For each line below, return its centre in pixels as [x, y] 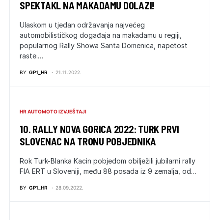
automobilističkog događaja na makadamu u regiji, [101, 35]
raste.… [31, 56]
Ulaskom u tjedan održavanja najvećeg [82, 25]
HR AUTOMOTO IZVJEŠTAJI [53, 111]
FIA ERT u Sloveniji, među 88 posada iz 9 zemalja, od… [108, 171]
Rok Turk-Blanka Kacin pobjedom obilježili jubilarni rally [108, 161]
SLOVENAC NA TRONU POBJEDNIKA [88, 141]
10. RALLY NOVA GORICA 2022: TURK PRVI [99, 129]
